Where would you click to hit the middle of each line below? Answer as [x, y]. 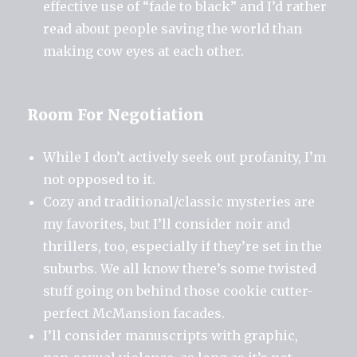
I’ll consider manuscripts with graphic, [171, 335]
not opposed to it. [100, 179]
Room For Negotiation [116, 114]
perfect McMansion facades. [134, 313]
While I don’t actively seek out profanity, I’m [185, 157]
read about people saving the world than [173, 28]
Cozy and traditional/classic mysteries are [179, 201]
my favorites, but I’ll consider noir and [167, 224]
